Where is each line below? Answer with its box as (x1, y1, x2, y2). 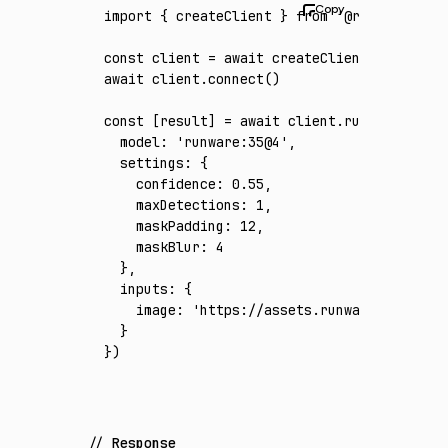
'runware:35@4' (168, 133, 288, 152)
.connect (200, 70, 264, 89)
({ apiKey (368, 49, 440, 68)
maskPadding (104, 217, 224, 236)
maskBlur (104, 238, 200, 257)
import (104, 7, 152, 26)
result (160, 112, 208, 131)
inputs (104, 280, 168, 299)
